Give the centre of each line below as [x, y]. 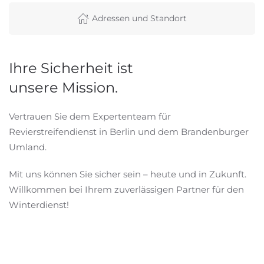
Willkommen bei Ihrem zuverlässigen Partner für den [126, 189]
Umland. [28, 147]
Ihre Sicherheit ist [71, 68]
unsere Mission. [63, 87]
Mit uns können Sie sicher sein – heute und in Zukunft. [128, 174]
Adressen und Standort [139, 18]
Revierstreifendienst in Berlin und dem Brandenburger [129, 131]
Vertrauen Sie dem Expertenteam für [90, 116]
